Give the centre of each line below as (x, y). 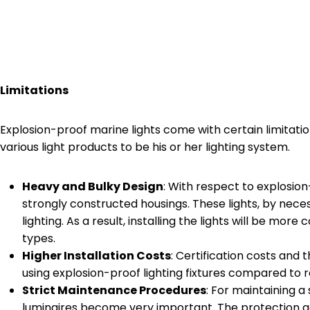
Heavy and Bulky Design (93, 186)
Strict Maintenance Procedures (114, 290)
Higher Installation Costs (97, 255)
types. (39, 238)
